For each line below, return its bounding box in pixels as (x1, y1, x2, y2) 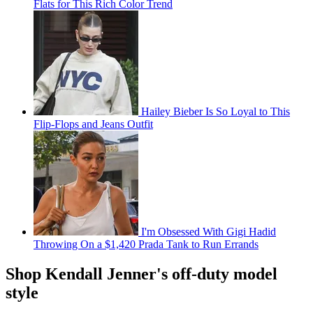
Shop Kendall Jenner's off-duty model (6, 265, 277, 284)
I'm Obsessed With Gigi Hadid (141, 226, 276, 238)
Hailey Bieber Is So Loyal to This (141, 105, 290, 118)
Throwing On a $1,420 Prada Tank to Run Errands (34, 238, 259, 251)
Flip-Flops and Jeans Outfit (34, 118, 153, 131)
